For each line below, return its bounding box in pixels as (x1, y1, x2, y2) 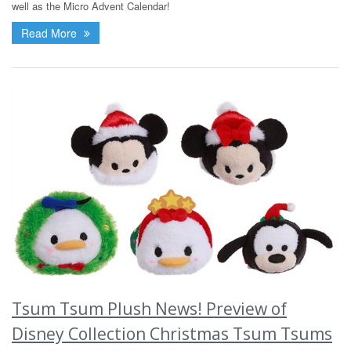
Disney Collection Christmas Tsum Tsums (12, 323, 332, 346)
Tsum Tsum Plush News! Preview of (12, 298, 287, 320)
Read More (21, 25, 80, 41)
